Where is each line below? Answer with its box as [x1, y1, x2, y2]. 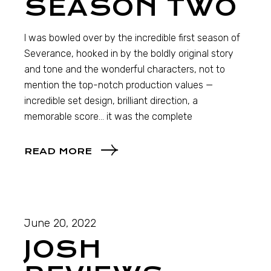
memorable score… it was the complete [24, 111, 193, 122]
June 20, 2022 [24, 217, 97, 230]
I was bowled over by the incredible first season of [24, 32, 241, 44]
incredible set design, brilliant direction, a [24, 95, 198, 106]
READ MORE [24, 146, 93, 157]
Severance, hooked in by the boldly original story [24, 48, 234, 59]
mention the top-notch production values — [24, 79, 214, 91]
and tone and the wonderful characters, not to [24, 64, 226, 75]
